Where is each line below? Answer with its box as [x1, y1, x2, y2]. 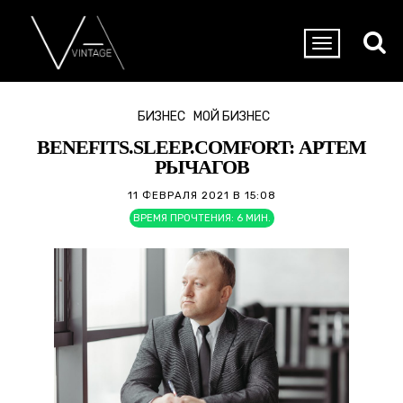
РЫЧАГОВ [154, 156, 249, 178]
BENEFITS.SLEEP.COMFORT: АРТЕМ [37, 136, 366, 158]
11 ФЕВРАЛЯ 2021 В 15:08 [127, 189, 276, 201]
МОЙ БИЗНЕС [193, 109, 270, 124]
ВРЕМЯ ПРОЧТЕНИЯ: [132, 212, 234, 224]
